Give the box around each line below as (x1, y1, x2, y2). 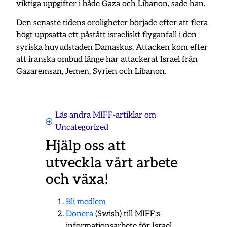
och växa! (45, 171, 108, 188)
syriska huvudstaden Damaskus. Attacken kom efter (16, 42, 208, 52)
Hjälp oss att (45, 137, 126, 155)
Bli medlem (65, 197, 106, 207)
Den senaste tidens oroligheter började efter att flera (16, 18, 208, 28)
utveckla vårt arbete (45, 154, 177, 171)
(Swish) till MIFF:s (93, 209, 160, 219)
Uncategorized (55, 122, 108, 132)
